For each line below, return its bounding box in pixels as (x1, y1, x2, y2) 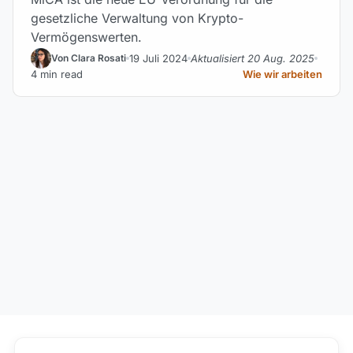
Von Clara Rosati (51, 52, 126, 64)
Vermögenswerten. (31, 29, 142, 45)
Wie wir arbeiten (243, 68, 322, 80)
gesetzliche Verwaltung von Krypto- (31, 10, 243, 26)
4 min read (31, 68, 83, 80)
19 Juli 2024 (129, 51, 188, 65)
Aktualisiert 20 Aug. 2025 (191, 51, 314, 65)
